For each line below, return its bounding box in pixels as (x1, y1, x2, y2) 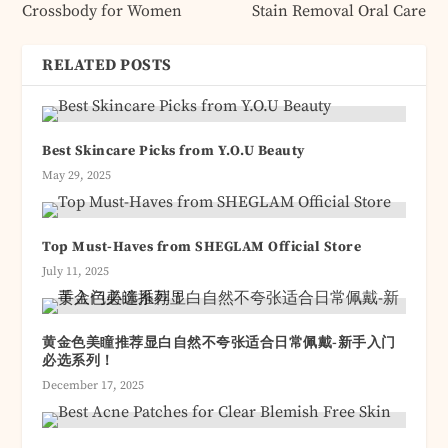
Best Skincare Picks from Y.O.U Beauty (42, 142, 305, 161)
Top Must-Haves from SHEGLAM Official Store (42, 238, 362, 257)
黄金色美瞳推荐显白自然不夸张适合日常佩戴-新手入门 (42, 334, 396, 353)
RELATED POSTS (42, 55, 172, 76)
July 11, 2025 (42, 264, 110, 280)
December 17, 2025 (42, 378, 145, 394)
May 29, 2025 (42, 168, 112, 184)
